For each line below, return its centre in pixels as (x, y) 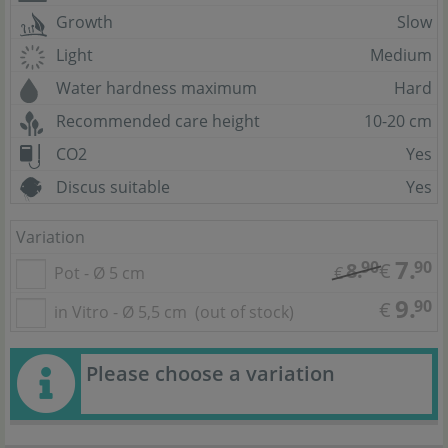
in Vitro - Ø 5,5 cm (122, 312)
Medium (401, 55)
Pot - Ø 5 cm (99, 273)
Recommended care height (158, 121)
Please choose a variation (210, 374)
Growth (84, 22)
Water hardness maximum (156, 88)
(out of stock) (242, 312)
